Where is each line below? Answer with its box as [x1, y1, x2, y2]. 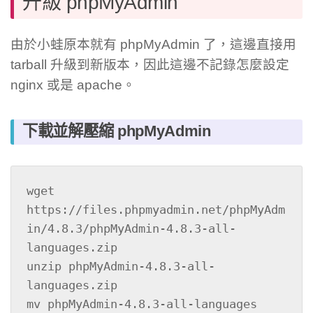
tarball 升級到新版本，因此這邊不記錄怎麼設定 [10, 57, 289, 73]
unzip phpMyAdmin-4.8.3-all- [26, 259, 215, 274]
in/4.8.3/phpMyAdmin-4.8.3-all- [26, 221, 236, 236]
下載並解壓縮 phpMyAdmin [22, 122, 211, 140]
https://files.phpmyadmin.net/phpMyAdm [26, 203, 285, 217]
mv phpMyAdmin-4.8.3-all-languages [26, 297, 257, 312]
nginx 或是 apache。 [10, 78, 136, 93]
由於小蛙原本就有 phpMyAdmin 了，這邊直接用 [10, 37, 296, 52]
